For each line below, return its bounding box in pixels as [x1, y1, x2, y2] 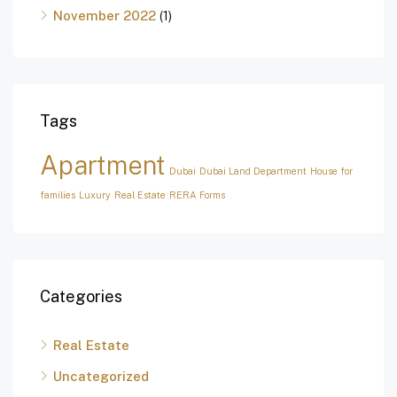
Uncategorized [53, 369, 149, 385]
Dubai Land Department [199, 166, 307, 177]
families [40, 190, 75, 201]
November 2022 [53, 8, 156, 24]
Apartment [40, 150, 166, 182]
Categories [40, 287, 122, 307]
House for [310, 166, 353, 177]
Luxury [79, 190, 111, 201]
